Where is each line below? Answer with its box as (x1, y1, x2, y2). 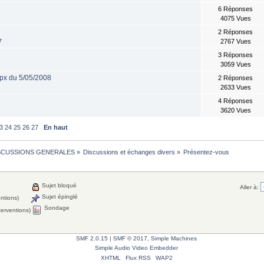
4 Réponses (218, 97, 253, 105)
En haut (44, 124, 68, 131)
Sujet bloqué (40, 181, 77, 189)
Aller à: (239, 184, 259, 191)
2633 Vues (220, 84, 251, 91)
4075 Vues (220, 15, 251, 22)
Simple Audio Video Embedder (95, 244, 178, 251)
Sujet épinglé (40, 193, 78, 200)
